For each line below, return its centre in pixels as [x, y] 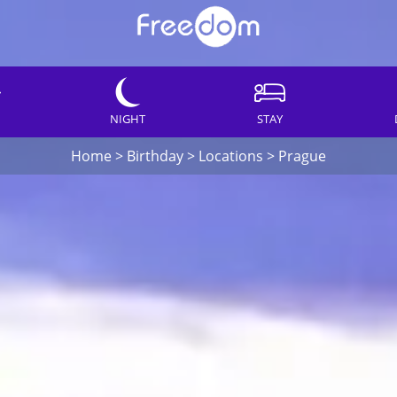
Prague [302, 156]
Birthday [155, 156]
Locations [231, 156]
